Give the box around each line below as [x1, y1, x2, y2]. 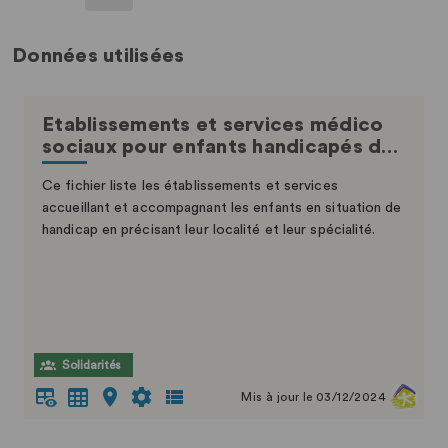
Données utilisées [12, 46, 185, 66]
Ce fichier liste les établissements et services [42, 179, 338, 193]
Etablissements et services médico [42, 115, 384, 135]
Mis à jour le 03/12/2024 [241, 391, 386, 403]
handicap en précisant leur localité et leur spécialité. [42, 223, 376, 237]
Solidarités [62, 359, 121, 371]
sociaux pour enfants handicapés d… [42, 137, 399, 157]
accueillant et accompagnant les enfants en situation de [42, 201, 402, 215]
